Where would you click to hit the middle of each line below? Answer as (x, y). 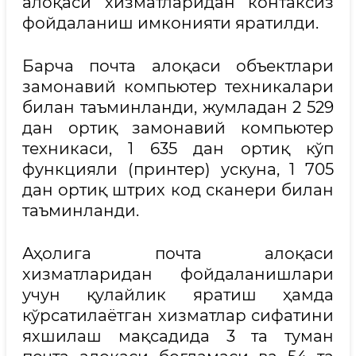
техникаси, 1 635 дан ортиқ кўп (178, 149)
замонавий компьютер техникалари (178, 87)
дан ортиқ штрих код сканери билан (178, 190)
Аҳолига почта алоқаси (178, 253)
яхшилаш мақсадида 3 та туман (178, 336)
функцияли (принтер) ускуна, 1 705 (178, 169)
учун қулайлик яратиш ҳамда (178, 295)
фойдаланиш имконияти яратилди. (170, 23)
